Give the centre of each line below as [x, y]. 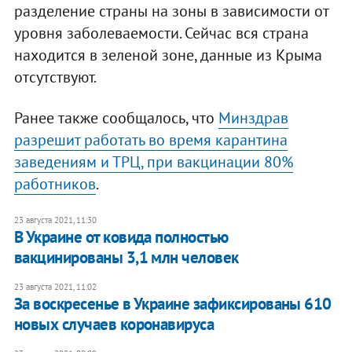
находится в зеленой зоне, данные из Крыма [168, 55]
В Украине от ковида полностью [121, 237]
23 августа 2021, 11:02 [55, 287]
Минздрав [253, 118]
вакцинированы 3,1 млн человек [126, 258]
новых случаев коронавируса [114, 324]
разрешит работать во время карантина [150, 140]
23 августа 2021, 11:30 [55, 220]
